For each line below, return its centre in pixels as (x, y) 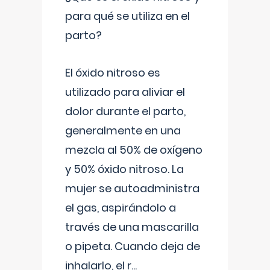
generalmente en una (123, 130)
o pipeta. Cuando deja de (133, 246)
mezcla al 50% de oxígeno (134, 150)
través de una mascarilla (132, 227)
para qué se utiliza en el (127, 16)
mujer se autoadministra (132, 188)
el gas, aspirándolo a (121, 208)
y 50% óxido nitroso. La (124, 169)
